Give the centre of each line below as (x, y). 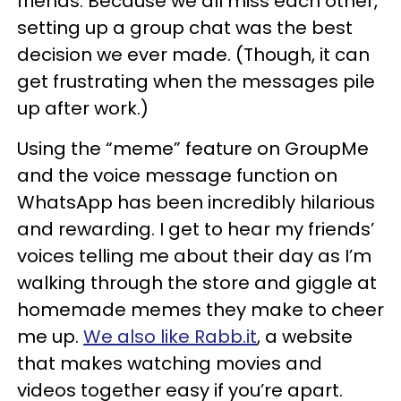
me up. (50, 337)
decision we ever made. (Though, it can (193, 55)
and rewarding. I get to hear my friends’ (196, 229)
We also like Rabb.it (170, 337)
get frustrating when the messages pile (196, 81)
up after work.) (83, 108)
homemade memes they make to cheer (200, 310)
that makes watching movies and (170, 363)
